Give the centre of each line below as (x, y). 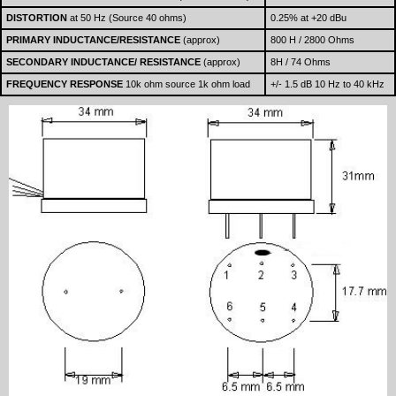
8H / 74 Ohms (301, 62)
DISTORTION (37, 18)
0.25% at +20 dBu (308, 18)
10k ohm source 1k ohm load (188, 84)
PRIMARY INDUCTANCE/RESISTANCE (93, 40)
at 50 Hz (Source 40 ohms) (127, 18)
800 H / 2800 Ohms (312, 40)
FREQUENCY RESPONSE (66, 84)
